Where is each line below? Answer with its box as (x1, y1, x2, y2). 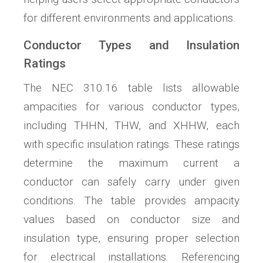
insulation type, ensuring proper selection (23, 231, 240, 245)
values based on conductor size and (23, 213, 240, 227)
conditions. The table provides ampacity (23, 194, 240, 208)
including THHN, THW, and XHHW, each (23, 119, 240, 133)
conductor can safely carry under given (23, 175, 240, 189)
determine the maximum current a (23, 156, 240, 170)
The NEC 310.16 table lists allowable (23, 81, 240, 95)
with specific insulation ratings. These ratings (23, 137, 240, 151)
